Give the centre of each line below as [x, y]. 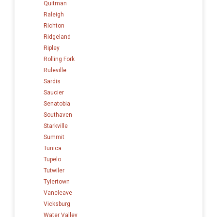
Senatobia [57, 103]
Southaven [58, 115]
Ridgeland [57, 37]
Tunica [53, 148]
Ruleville [55, 70]
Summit [54, 137]
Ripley [52, 48]
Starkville [56, 126]
